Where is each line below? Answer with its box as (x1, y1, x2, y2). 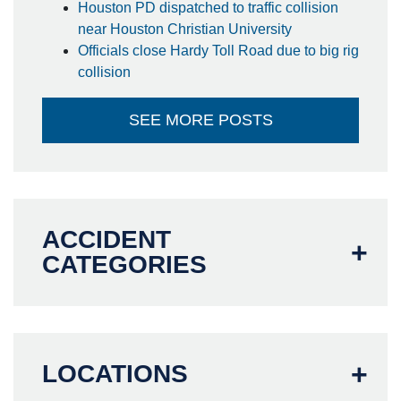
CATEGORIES (42, 251, 207, 278)
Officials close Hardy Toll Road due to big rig (78, 43, 359, 58)
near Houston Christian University (78, 21, 295, 37)
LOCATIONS (42, 360, 188, 388)
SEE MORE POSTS (128, 111, 273, 129)
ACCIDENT (42, 226, 171, 253)
